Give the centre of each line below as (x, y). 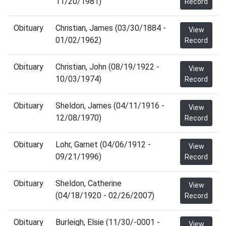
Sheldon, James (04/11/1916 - (110, 106)
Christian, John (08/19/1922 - (107, 67)
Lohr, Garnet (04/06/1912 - (103, 145)
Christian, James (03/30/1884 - (111, 28)
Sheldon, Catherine (89, 183)
